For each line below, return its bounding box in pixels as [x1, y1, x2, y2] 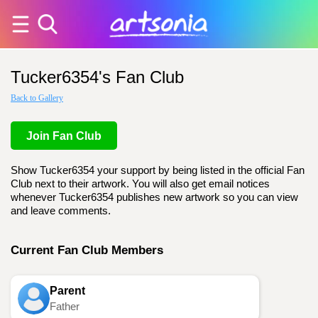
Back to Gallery [11, 93, 63, 103]
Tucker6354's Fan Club [11, 67, 184, 87]
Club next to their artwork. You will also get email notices [11, 178, 270, 190]
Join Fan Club [26, 130, 102, 142]
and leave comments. [11, 205, 111, 216]
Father [50, 301, 79, 312]
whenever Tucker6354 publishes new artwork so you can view [11, 192, 298, 203]
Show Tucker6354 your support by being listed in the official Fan [11, 165, 305, 176]
